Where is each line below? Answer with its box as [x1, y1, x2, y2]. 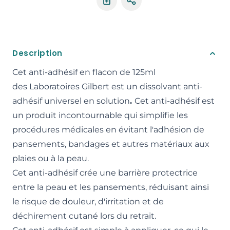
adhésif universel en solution [12, 95, 130, 106]
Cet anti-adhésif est [135, 95, 215, 106]
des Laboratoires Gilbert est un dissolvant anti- [12, 81, 202, 91]
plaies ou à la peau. [12, 153, 89, 163]
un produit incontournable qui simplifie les [12, 110, 188, 120]
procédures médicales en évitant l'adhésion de [12, 124, 204, 135]
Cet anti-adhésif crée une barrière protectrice [12, 167, 198, 178]
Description [12, 47, 63, 59]
